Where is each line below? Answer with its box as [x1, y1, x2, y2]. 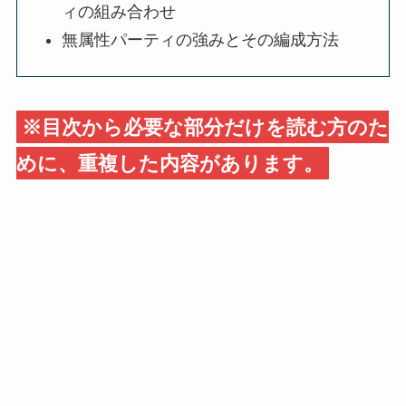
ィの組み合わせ [62, 3, 177, 22]
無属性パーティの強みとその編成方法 [62, 30, 340, 49]
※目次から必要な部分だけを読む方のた [21, 115, 389, 139]
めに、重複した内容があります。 [15, 151, 324, 175]
